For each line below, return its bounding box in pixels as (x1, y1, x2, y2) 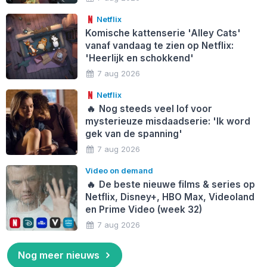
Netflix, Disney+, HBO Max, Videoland (85, 191, 254, 203)
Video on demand (85, 165, 153, 175)
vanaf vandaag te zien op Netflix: (85, 39, 234, 51)
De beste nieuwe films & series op (97, 178, 256, 190)
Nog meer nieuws (17, 249, 100, 262)
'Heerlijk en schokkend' (85, 52, 194, 64)
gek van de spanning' (85, 128, 182, 139)
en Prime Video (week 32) (85, 203, 202, 215)
